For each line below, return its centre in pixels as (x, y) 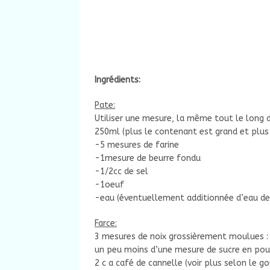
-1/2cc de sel (121, 172)
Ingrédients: (118, 80)
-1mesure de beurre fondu (148, 159)
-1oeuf (109, 185)
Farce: (106, 224)
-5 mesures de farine (137, 145)
